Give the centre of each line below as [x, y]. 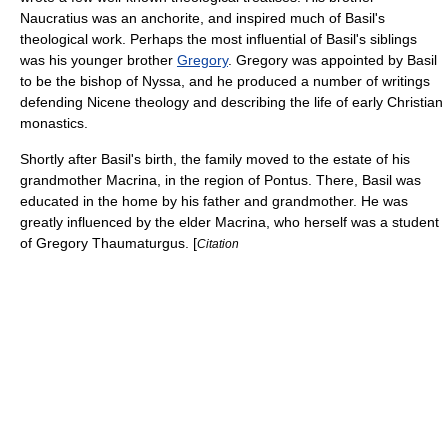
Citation [218, 243]
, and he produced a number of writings [305, 81]
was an [114, 18]
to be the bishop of [81, 81]
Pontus [286, 180]
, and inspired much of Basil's [292, 18]
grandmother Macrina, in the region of [142, 180]
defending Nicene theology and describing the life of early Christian [231, 102]
